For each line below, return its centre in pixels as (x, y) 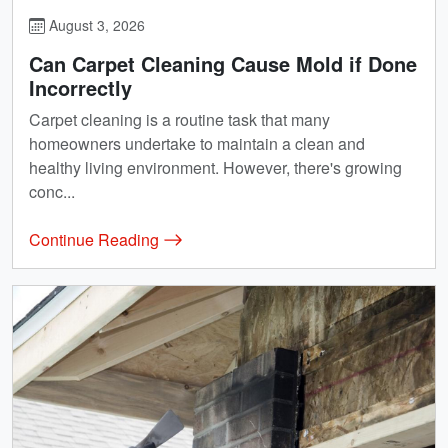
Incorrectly (80, 88)
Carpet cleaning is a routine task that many (179, 120)
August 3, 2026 (95, 25)
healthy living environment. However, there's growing (215, 168)
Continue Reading (96, 240)
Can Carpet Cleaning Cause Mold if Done (223, 64)
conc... (52, 192)
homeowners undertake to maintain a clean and (197, 144)
